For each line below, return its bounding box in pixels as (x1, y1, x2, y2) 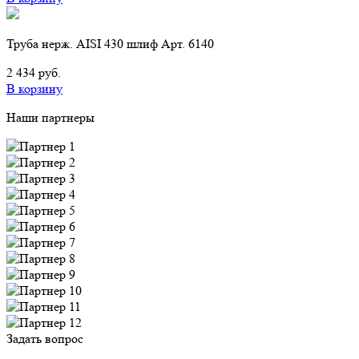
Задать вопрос (6, 330, 83, 346)
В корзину (6, 80, 63, 96)
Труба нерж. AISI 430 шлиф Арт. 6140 (6, 35, 214, 51)
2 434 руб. (6, 64, 61, 80)
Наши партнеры (6, 109, 95, 125)
